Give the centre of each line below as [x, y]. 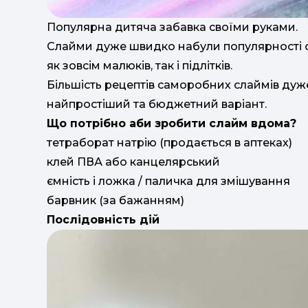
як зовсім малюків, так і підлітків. [140, 65]
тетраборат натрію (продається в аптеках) [169, 142]
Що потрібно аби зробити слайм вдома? [172, 123]
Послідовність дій [103, 219]
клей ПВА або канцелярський [133, 162]
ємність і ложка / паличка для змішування [168, 181]
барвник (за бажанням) [115, 200]
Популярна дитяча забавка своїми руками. [172, 27]
